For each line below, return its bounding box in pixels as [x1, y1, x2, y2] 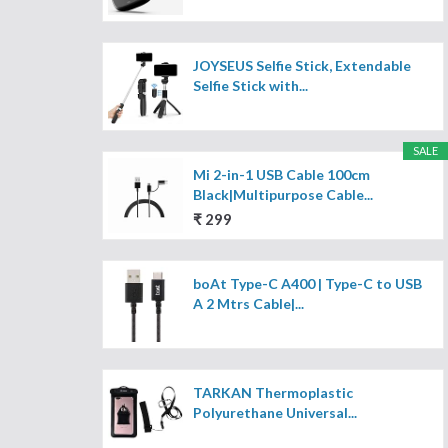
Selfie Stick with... [193, 77, 308, 95]
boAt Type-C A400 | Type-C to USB [193, 275, 422, 293]
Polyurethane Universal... [193, 404, 357, 422]
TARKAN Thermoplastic [193, 384, 353, 402]
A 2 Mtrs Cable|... [193, 295, 304, 313]
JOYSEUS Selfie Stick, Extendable [193, 57, 411, 75]
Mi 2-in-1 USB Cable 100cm [193, 166, 370, 184]
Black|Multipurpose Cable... [193, 186, 373, 204]
